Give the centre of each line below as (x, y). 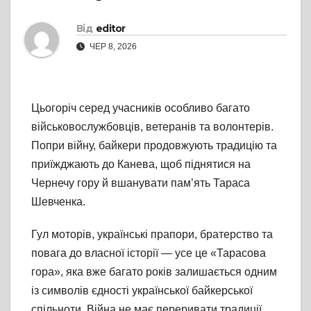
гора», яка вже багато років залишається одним (154, 272)
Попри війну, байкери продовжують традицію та (154, 146)
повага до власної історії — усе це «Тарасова (149, 253)
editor (110, 29)
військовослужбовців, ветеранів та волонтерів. (152, 127)
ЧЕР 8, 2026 (112, 47)
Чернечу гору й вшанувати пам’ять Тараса (141, 183)
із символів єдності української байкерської (142, 291)
